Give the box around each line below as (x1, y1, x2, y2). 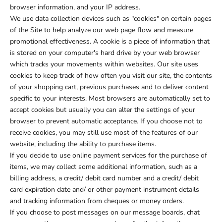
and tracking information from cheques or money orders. (10, 196, 186, 206)
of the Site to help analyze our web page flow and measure (10, 25, 193, 35)
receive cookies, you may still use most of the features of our (10, 128, 198, 138)
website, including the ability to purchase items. (10, 139, 156, 149)
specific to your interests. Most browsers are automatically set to (10, 94, 210, 104)
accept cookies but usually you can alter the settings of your (10, 105, 195, 115)
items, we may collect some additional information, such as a (10, 162, 197, 172)
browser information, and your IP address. (10, 2, 140, 12)
